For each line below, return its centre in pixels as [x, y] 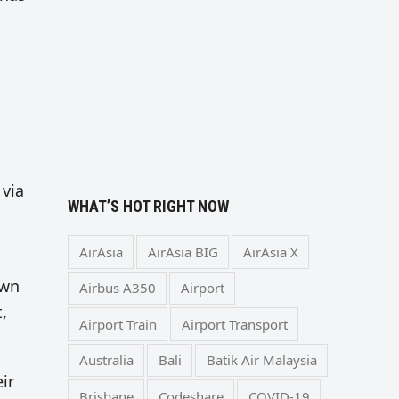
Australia [106, 360]
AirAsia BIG [183, 252]
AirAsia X [270, 252]
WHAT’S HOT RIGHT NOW [148, 206]
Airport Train [118, 324]
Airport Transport [234, 324]
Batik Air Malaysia [261, 360]
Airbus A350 [117, 288]
